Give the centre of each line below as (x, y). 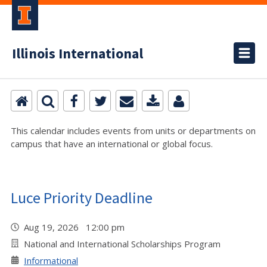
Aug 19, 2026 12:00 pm (77, 227)
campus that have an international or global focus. (112, 144)
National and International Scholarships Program (122, 244)
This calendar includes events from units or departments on (133, 131)
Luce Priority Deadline (82, 198)
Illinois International (77, 54)
